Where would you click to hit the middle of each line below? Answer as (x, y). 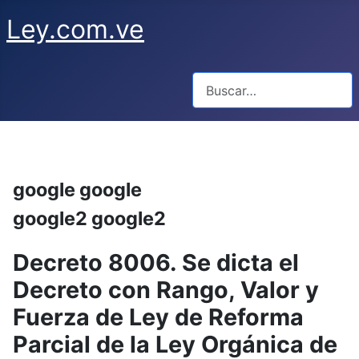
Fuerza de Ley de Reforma (158, 317)
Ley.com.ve (75, 29)
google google (77, 190)
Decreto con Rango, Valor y (166, 290)
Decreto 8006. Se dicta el (156, 263)
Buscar (212, 81)
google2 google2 (89, 219)
